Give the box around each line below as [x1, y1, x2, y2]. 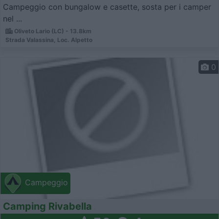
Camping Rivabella [3, 200, 92, 212]
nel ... [3, 14, 22, 24]
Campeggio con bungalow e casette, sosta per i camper [3, 2, 211, 12]
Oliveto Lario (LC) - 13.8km [13, 27, 91, 35]
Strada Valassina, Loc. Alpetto [5, 36, 92, 44]
